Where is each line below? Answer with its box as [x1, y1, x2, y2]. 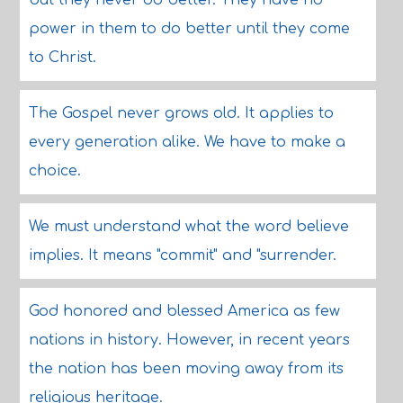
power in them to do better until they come [28, 21, 350, 37]
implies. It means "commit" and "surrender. [28, 247, 336, 264]
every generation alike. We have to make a [28, 134, 345, 150]
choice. [28, 163, 81, 179]
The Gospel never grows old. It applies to [28, 105, 334, 121]
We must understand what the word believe [28, 219, 349, 235]
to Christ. [28, 49, 96, 66]
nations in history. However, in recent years [28, 332, 350, 348]
